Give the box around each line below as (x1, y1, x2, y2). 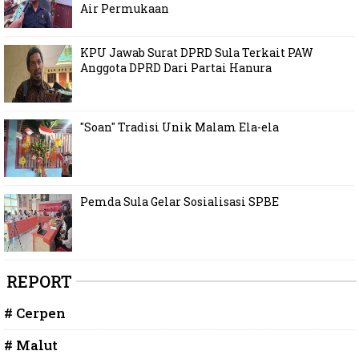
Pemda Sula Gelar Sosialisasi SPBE (80, 193, 279, 209)
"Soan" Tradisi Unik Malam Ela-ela (80, 119, 279, 135)
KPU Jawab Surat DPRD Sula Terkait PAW (80, 44, 313, 60)
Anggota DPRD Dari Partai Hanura (80, 59, 272, 75)
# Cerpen (4, 303, 66, 322)
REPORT (6, 270, 72, 292)
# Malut (4, 335, 58, 354)
